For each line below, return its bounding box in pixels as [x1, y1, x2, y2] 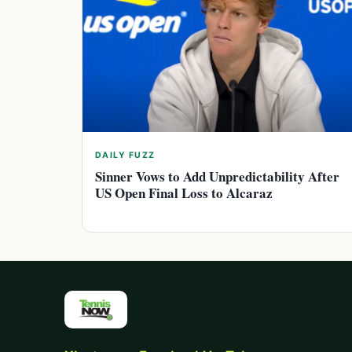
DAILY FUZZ [95, 149, 156, 160]
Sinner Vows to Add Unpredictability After [95, 166, 339, 186]
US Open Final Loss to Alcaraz [95, 182, 273, 203]
